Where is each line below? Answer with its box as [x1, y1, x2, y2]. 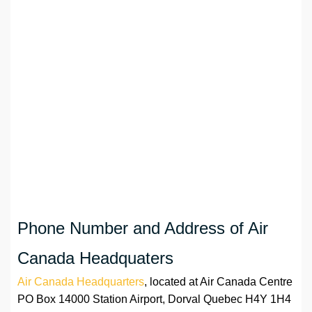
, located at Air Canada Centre [144, 276, 292, 288]
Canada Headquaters [17, 249, 173, 268]
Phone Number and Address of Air [17, 219, 268, 238]
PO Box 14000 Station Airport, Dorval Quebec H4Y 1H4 [17, 293, 291, 306]
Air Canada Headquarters [17, 276, 144, 288]
